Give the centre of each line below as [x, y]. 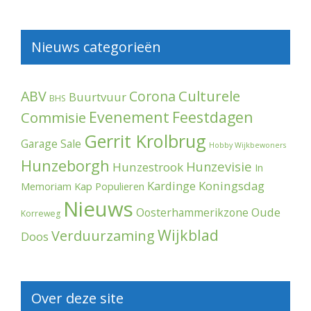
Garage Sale [51, 143]
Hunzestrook [148, 167]
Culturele [209, 95]
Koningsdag [232, 185]
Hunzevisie [219, 166]
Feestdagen [213, 117]
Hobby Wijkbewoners [247, 145]
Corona [152, 96]
